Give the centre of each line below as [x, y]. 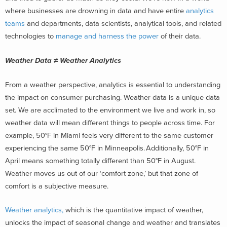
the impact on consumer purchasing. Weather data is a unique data [112, 97]
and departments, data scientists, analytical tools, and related [123, 24]
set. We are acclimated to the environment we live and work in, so [110, 110]
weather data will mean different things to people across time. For [110, 123]
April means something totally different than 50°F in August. [100, 161]
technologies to [30, 36]
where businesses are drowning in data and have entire [96, 11]
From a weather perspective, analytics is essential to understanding [113, 85]
